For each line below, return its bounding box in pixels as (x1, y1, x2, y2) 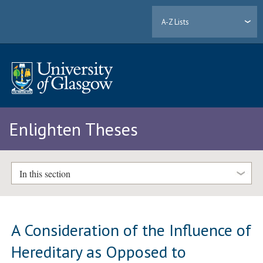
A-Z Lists (161, 16, 190, 27)
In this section (19, 167, 70, 180)
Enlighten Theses (9, 117, 138, 141)
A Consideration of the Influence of (11, 218, 252, 241)
